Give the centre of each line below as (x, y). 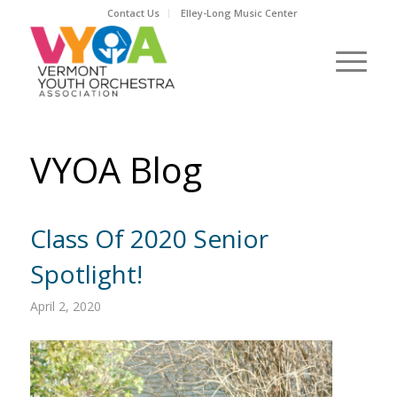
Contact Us (134, 13)
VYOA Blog (116, 170)
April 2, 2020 (65, 306)
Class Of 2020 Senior (149, 238)
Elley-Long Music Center (240, 13)
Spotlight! (86, 274)
